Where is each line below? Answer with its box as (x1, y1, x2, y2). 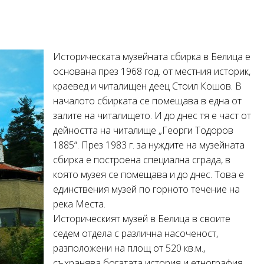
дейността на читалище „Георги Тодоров (53, 123, 233, 137)
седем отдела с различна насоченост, (53, 226, 218, 240)
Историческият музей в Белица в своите (53, 212, 230, 225)
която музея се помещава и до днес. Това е (53, 167, 244, 181)
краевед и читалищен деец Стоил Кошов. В (53, 79, 242, 93)
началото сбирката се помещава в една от (53, 94, 242, 107)
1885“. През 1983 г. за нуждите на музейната (53, 138, 245, 151)
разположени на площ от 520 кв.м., (53, 241, 205, 255)
